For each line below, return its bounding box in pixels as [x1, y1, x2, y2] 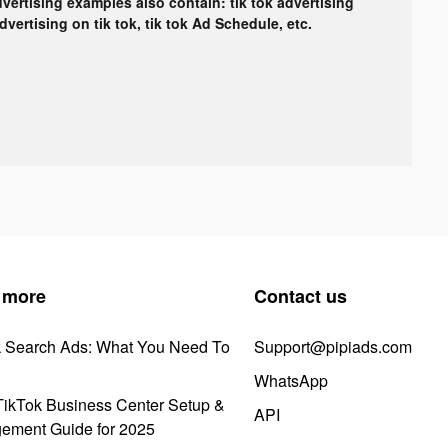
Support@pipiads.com [254, 334, 412, 358]
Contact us [254, 282, 347, 309]
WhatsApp [254, 368, 328, 392]
